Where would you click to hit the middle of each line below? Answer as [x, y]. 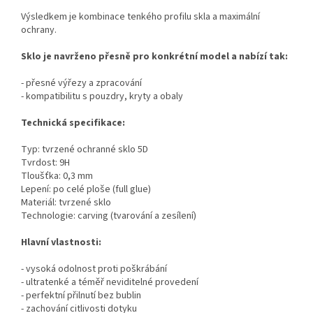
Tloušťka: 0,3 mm [57, 176]
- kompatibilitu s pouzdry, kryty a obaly [102, 97]
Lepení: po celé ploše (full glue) [86, 190]
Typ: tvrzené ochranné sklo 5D [85, 150]
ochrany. [39, 30]
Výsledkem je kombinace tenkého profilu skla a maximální [140, 17]
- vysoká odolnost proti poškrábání [94, 269]
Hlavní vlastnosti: [61, 243]
